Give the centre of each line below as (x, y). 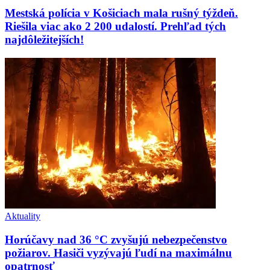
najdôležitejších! (44, 40)
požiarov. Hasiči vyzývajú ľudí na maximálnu (118, 253)
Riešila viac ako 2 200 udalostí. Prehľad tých (115, 27)
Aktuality (23, 216)
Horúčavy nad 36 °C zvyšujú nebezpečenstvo (116, 239)
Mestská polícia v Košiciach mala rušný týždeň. (121, 13)
